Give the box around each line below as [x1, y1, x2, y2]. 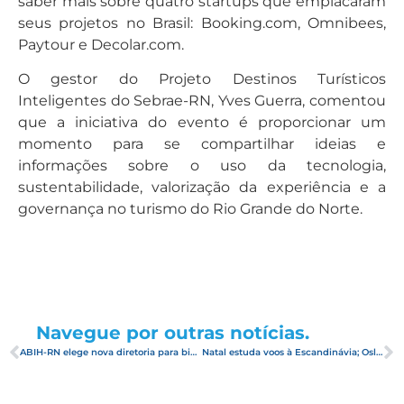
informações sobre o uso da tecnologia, [18, 157, 386, 175]
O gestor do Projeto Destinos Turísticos [18, 70, 386, 88]
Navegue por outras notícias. [36, 321, 309, 344]
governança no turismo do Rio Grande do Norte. [18, 200, 363, 218]
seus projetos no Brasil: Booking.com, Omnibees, [18, 14, 386, 32]
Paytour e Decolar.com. [18, 35, 184, 53]
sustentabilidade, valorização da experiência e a [18, 179, 386, 197]
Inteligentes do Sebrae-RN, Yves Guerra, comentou [18, 92, 386, 110]
